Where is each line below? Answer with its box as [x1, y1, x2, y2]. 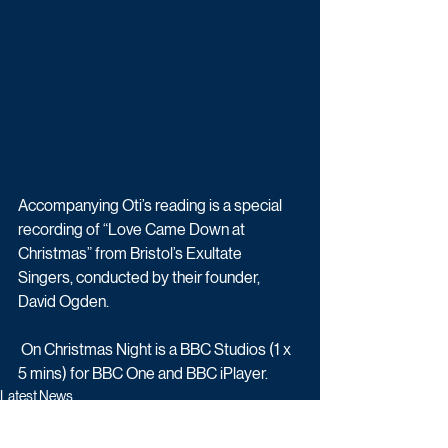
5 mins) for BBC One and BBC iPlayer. [18, 363, 268, 383]
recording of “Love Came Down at [18, 219, 248, 239]
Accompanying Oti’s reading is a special [18, 195, 285, 215]
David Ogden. [18, 291, 109, 311]
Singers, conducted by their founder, [18, 267, 263, 287]
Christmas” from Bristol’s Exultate [18, 243, 245, 263]
